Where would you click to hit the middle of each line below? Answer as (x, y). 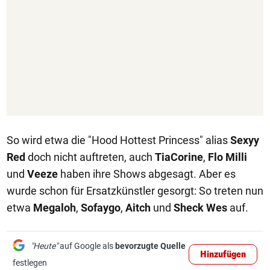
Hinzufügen (223, 255)
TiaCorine (179, 157)
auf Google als (86, 246)
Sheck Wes (200, 208)
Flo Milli (228, 157)
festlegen (30, 263)
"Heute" (44, 246)
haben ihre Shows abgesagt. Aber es (147, 174)
